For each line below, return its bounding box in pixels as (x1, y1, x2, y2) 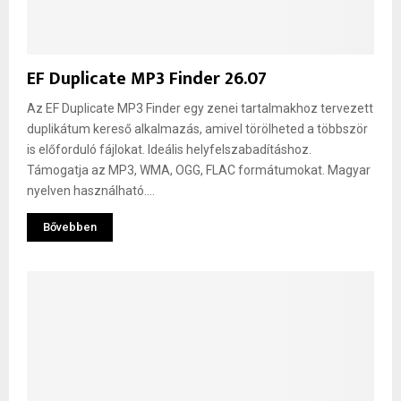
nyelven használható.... (27, 183, 155, 198)
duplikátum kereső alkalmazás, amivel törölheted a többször (27, 121, 368, 136)
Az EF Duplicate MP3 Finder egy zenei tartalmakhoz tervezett (27, 100, 373, 115)
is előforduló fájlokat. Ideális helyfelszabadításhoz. (27, 141, 311, 157)
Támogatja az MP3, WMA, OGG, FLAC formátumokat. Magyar (27, 162, 371, 177)
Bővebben (43, 219, 97, 234)
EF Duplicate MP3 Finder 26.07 (27, 63, 267, 94)
